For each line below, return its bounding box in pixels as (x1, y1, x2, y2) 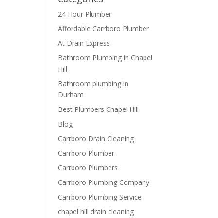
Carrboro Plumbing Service (58, 192, 142, 201)
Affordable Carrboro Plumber (58, 24, 149, 33)
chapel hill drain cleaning (58, 207, 134, 216)
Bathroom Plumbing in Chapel (58, 53, 153, 62)
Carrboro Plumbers (58, 163, 118, 172)
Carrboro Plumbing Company (58, 178, 150, 187)
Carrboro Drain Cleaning (58, 134, 134, 143)
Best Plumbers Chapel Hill (58, 105, 139, 114)
